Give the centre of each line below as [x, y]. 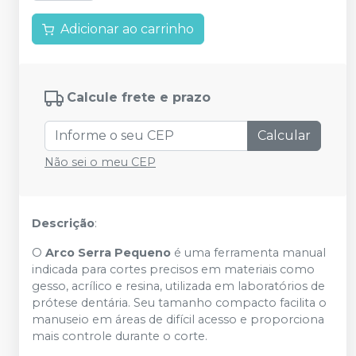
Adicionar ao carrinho [127, 29]
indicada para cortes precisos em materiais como [173, 270]
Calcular [284, 136]
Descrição [63, 224]
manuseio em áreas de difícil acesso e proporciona [178, 320]
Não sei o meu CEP [100, 163]
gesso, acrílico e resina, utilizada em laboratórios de [178, 286]
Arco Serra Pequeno [110, 253]
